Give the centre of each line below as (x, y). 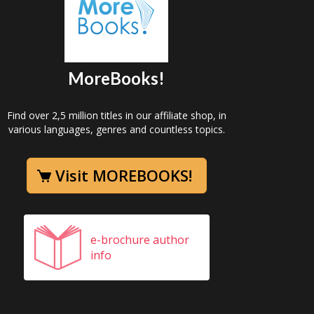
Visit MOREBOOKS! (123, 175)
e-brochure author (139, 240)
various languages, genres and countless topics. (116, 129)
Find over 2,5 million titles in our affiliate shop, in (116, 115)
